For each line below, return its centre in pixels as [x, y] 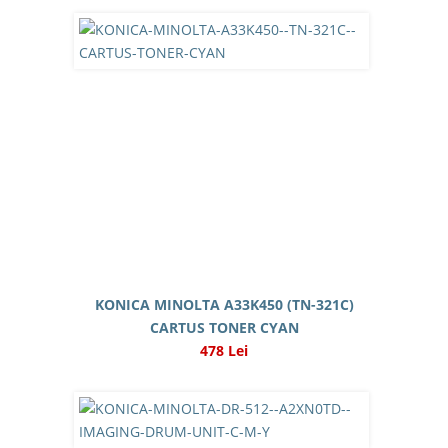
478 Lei [224, 350]
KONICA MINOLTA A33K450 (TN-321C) [224, 304]
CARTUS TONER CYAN [224, 327]
